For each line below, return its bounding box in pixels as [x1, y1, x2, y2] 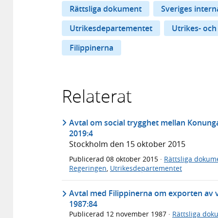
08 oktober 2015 [106, 154, 160, 163]
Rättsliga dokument [70, 3, 142, 15]
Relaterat [62, 84, 132, 108]
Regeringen [69, 163, 107, 173]
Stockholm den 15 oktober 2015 [69, 138, 185, 149]
